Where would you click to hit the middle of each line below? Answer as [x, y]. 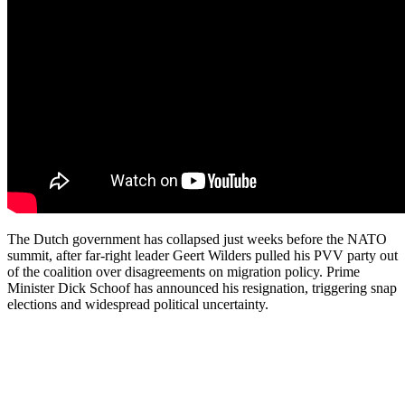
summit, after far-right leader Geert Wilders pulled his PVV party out [202, 255]
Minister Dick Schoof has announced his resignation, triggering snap [202, 287]
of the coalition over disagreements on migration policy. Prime [184, 271]
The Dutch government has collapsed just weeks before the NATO [197, 239]
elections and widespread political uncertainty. [138, 304]
